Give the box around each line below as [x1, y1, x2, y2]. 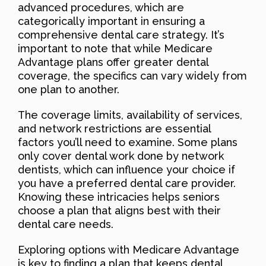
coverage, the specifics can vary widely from [18, 69, 247, 82]
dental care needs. [18, 217, 113, 230]
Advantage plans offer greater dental [18, 55, 208, 68]
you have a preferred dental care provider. [18, 176, 236, 189]
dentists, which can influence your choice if [18, 163, 235, 176]
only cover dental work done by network [18, 149, 224, 162]
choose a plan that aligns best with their [18, 204, 221, 217]
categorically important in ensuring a [18, 14, 205, 27]
